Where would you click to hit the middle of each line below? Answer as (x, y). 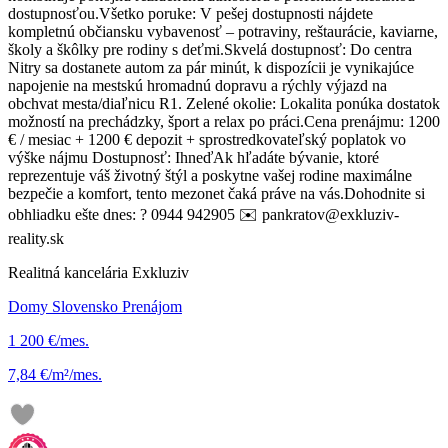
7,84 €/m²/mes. (55, 375)
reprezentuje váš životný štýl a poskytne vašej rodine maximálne (210, 176)
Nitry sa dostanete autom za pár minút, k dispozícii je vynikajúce (211, 68)
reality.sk (36, 239)
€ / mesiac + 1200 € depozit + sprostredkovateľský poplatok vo (207, 140)
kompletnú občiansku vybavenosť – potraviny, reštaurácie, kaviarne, (223, 32)
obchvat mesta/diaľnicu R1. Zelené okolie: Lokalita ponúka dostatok (224, 104)
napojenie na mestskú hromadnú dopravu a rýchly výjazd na (197, 86)
